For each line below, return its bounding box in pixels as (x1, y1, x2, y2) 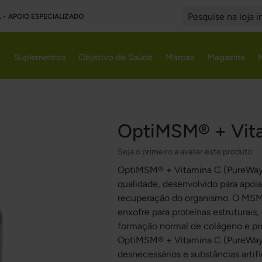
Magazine (207, 52, 245, 63)
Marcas (166, 52, 194, 63)
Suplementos (14, 52, 65, 63)
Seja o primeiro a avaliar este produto (118, 147, 253, 157)
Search (182, 23, 204, 31)
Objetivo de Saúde (78, 52, 153, 63)
